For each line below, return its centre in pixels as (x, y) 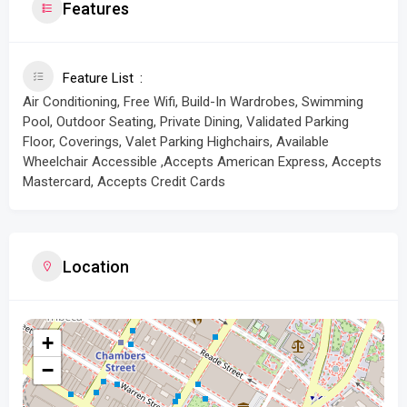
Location (96, 266)
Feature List (98, 78)
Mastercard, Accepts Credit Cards (124, 182)
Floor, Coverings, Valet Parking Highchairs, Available (176, 142)
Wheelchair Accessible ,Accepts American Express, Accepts (202, 162)
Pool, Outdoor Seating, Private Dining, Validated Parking (186, 122)
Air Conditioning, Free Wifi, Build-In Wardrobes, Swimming (193, 102)
